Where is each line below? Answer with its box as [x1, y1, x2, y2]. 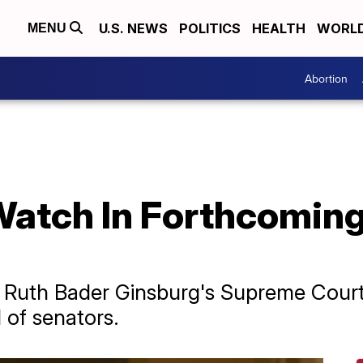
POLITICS [179, 20, 241, 36]
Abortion [305, 70, 348, 87]
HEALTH [252, 20, 305, 36]
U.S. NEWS [99, 20, 168, 36]
